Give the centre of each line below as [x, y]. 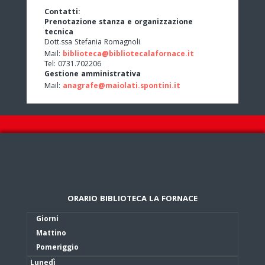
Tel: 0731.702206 [73, 64]
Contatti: [62, 12]
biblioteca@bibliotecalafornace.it [128, 54]
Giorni [47, 219]
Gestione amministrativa [93, 75]
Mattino [51, 234]
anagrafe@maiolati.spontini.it [122, 86]
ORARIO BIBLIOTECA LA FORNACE [132, 199]
